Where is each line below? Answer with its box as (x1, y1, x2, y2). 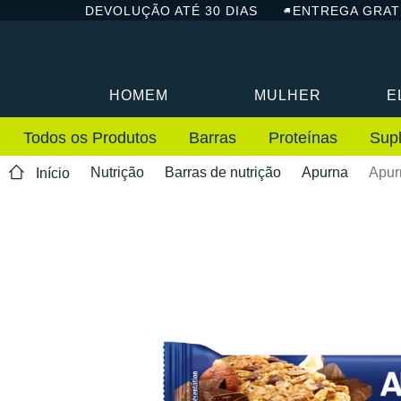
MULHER (254, 87, 322, 103)
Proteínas (269, 128, 337, 147)
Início (36, 166, 70, 182)
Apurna (302, 164, 348, 180)
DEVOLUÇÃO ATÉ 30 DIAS (85, 3, 258, 18)
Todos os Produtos (23, 128, 157, 147)
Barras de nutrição (165, 164, 281, 180)
